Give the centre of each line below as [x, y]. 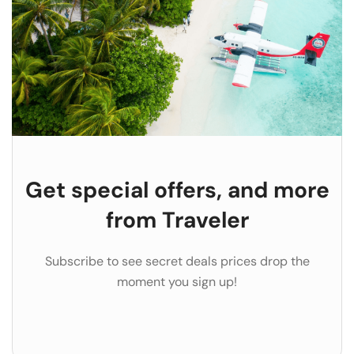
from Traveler [177, 220]
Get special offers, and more [177, 190]
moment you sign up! [177, 282]
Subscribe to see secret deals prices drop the [177, 262]
